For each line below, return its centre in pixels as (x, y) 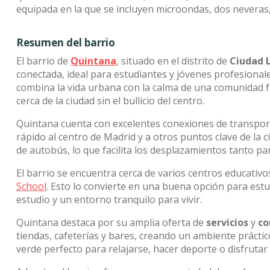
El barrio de (43, 61)
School (31, 186)
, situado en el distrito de (173, 61)
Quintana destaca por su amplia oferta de (111, 222)
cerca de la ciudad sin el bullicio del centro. (110, 101)
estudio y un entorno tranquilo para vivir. (109, 199)
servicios (227, 222)
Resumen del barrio (66, 42)
